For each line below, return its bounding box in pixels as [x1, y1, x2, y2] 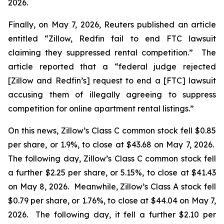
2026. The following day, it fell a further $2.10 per [8, 209, 216, 219]
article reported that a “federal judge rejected [8, 61, 216, 71]
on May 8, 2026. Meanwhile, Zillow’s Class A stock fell [8, 181, 216, 191]
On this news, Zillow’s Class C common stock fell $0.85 [8, 125, 216, 135]
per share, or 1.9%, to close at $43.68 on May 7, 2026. [8, 139, 216, 149]
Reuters [103, 19, 134, 29]
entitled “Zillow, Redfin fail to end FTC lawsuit [8, 33, 216, 43]
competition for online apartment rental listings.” [8, 103, 194, 113]
